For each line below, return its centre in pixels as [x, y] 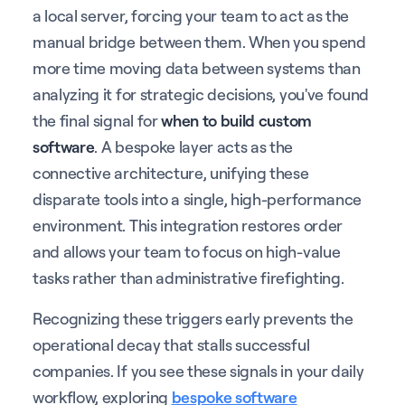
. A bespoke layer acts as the [194, 146]
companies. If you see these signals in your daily [198, 370]
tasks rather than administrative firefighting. [188, 277]
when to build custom [236, 120]
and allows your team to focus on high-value [187, 251]
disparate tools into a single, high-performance [197, 198]
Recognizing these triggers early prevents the [193, 318]
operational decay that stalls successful [171, 344]
